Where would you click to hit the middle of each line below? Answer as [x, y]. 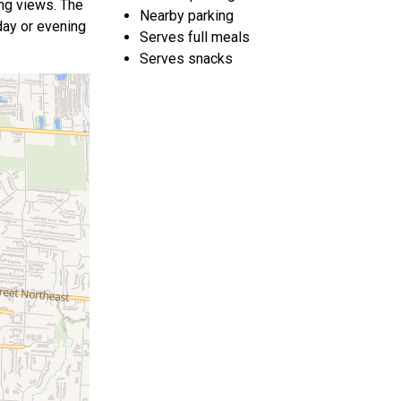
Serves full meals [195, 37]
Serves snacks [186, 59]
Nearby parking [187, 16]
